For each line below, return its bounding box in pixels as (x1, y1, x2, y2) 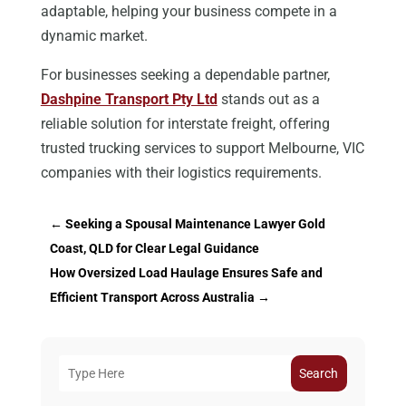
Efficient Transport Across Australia (49, 290, 255, 305)
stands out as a (217, 91, 320, 109)
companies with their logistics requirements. (40, 164, 322, 182)
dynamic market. (40, 27, 148, 45)
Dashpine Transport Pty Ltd (40, 91, 217, 109)
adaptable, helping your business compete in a (40, 3, 337, 21)
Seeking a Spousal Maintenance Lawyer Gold (64, 217, 325, 232)
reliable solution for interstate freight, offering (40, 115, 330, 133)
